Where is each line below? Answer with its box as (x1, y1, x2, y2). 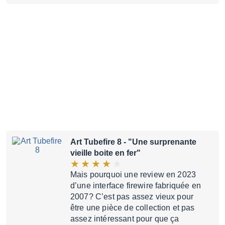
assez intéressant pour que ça (70, 214, 179, 223)
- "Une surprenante (122, 138, 196, 146)
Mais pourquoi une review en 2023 (70, 170, 196, 179)
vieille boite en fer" (70, 149, 141, 157)
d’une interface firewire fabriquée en (70, 181, 201, 190)
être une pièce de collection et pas (70, 203, 195, 212)
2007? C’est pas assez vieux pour (70, 192, 194, 201)
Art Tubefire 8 (70, 138, 122, 146)
